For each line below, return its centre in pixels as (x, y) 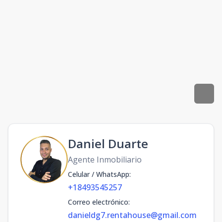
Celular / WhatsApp (99, 174)
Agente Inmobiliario (105, 160)
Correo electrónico (98, 202)
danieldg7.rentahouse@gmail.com (132, 215)
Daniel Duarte (108, 143)
